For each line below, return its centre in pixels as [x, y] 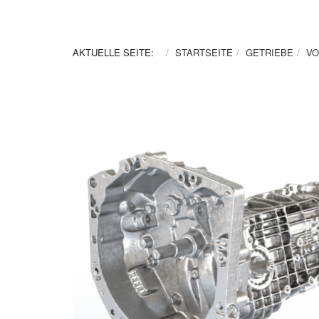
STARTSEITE [204, 52]
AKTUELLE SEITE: [116, 52]
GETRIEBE [270, 52]
